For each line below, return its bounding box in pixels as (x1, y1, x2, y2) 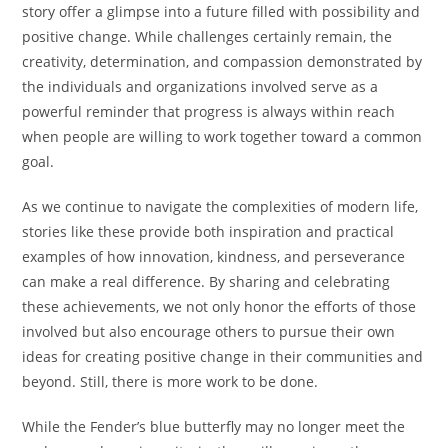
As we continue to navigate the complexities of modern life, (22, 197, 419, 217)
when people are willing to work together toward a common (22, 127, 423, 147)
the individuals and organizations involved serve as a (22, 77, 379, 97)
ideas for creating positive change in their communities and (22, 347, 424, 367)
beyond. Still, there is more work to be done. (22, 372, 319, 392)
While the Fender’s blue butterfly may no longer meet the (22, 417, 406, 437)
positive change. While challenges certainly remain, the (22, 27, 393, 47)
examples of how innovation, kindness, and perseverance (22, 247, 406, 267)
